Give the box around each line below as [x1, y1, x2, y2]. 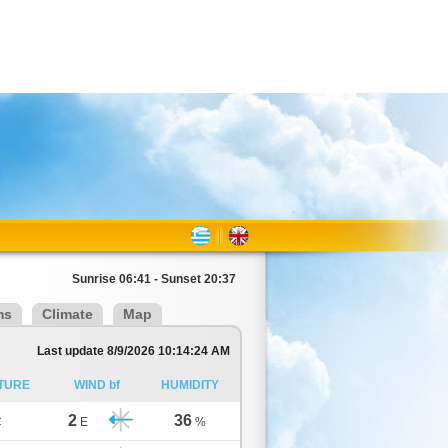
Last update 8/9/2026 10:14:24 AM [37, 344, 230, 358]
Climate [42, 306, 93, 322]
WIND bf [74, 378, 120, 392]
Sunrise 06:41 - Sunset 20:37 [72, 272, 236, 286]
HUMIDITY [160, 378, 219, 392]
